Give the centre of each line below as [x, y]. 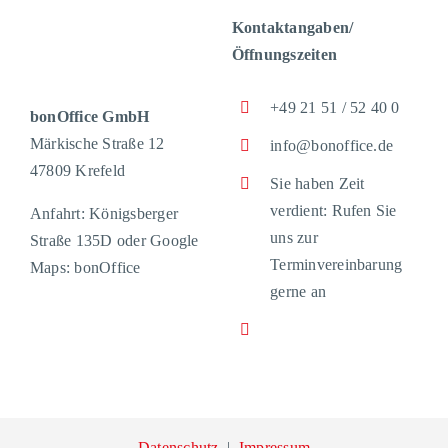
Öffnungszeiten [284, 54]
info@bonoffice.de [332, 146]
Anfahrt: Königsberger [104, 213]
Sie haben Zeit [317, 184]
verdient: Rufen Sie [333, 211]
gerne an [298, 292]
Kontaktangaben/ [292, 27]
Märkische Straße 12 [97, 143]
